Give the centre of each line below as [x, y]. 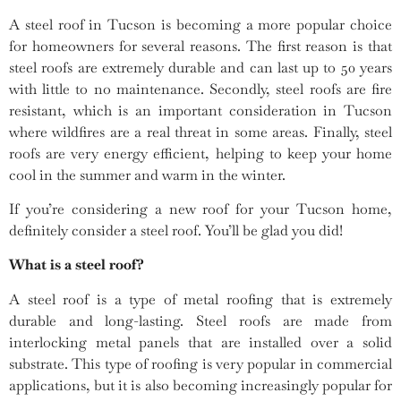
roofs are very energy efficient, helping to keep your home [200, 153]
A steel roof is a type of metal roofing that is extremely [200, 299]
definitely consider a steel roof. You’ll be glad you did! [176, 231]
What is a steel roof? [77, 265]
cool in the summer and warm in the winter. [147, 175]
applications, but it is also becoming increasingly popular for [200, 385]
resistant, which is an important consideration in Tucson [200, 110]
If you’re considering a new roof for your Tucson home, [200, 209]
